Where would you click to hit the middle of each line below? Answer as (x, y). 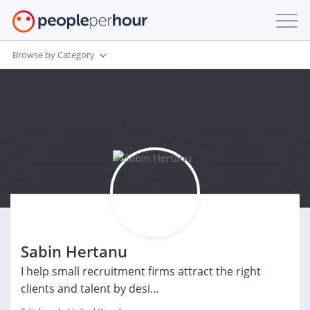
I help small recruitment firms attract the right (141, 271)
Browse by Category (54, 54)
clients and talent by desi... (90, 289)
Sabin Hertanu (74, 251)
